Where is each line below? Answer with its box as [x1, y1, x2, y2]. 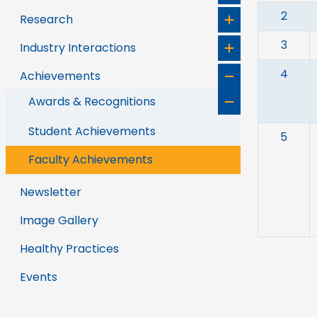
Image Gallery [20, 212, 98, 229]
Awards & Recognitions [28, 93, 156, 110]
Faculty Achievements [28, 151, 153, 168]
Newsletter [20, 184, 81, 200]
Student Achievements [28, 123, 156, 139]
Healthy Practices [20, 241, 119, 257]
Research [20, 11, 73, 28]
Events [20, 269, 57, 285]
